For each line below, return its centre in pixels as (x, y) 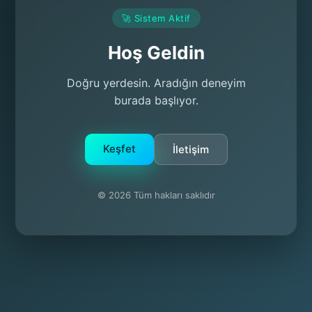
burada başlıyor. (156, 100)
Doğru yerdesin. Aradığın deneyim (156, 83)
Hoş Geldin (156, 53)
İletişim (190, 149)
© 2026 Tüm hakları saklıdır (156, 195)
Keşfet (119, 149)
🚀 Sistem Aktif (156, 18)
